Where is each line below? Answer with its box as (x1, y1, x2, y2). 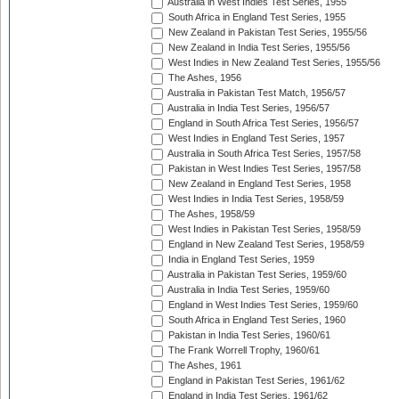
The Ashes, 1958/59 (166, 208, 255, 220)
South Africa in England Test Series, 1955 (166, 12, 346, 23)
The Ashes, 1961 (166, 360, 241, 371)
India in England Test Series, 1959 (166, 254, 314, 265)
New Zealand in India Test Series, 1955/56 (166, 42, 350, 53)
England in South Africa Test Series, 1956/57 (166, 118, 359, 129)
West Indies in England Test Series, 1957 (166, 133, 345, 144)
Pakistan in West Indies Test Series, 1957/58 (166, 163, 361, 175)
